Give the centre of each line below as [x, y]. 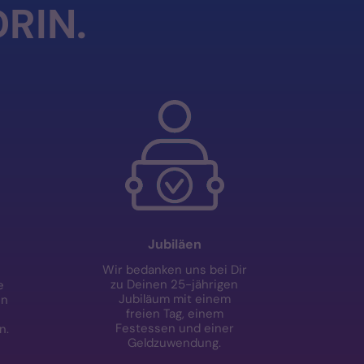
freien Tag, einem [174, 313]
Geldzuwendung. [175, 342]
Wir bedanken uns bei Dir [174, 269]
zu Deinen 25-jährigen [175, 284]
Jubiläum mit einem [174, 299]
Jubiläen [174, 244]
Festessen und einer [174, 328]
